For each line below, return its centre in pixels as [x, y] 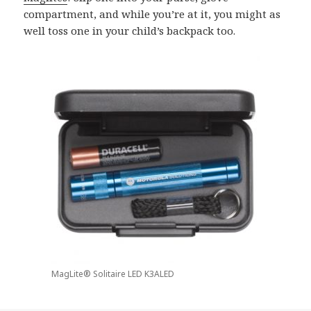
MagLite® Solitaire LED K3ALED [113, 274]
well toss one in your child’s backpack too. [131, 31]
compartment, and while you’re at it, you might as [152, 14]
